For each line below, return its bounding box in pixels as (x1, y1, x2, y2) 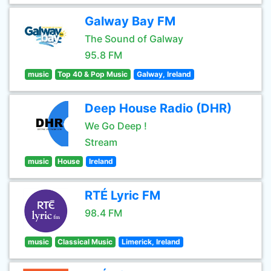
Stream (85, 136, 117, 148)
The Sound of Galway (85, 33, 183, 45)
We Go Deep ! (85, 120, 147, 132)
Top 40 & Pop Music (57, 70, 128, 79)
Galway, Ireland (136, 70, 191, 79)
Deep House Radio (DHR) (85, 101, 232, 116)
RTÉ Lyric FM (85, 188, 160, 203)
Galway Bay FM (85, 14, 175, 28)
